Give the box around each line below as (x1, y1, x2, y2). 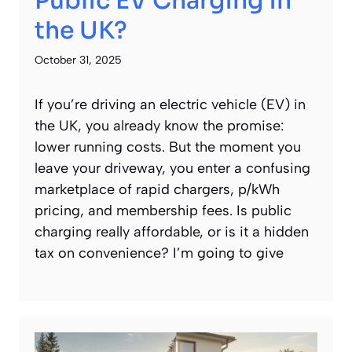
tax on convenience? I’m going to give (35, 244, 284, 262)
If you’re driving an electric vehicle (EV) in (35, 96, 306, 114)
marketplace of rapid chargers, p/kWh (35, 181, 280, 199)
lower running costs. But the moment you (35, 138, 301, 156)
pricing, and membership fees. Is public (35, 202, 291, 220)
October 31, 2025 (35, 53, 122, 68)
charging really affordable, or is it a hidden (35, 223, 309, 241)
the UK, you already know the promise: (35, 117, 284, 135)
